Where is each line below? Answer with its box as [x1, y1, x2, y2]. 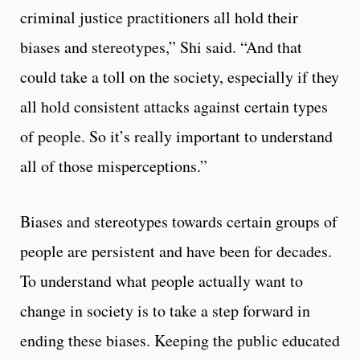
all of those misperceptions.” [20, 154, 207, 177]
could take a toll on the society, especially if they [20, 65, 339, 88]
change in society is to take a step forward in [20, 299, 310, 321]
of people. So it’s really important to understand [20, 125, 333, 147]
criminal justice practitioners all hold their [20, 6, 298, 28]
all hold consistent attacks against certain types [20, 95, 328, 117]
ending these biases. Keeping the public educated [20, 329, 340, 351]
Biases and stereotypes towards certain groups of [20, 210, 337, 232]
